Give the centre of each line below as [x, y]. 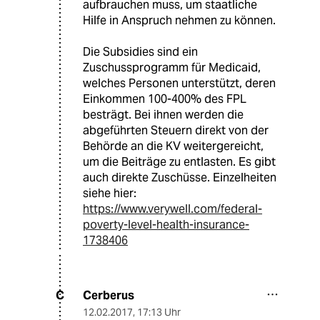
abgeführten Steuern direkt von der [176, 130]
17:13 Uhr [159, 312]
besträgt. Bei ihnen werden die [163, 114]
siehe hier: [110, 193]
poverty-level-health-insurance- [166, 224]
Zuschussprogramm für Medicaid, [172, 67]
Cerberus [109, 295]
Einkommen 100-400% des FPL [165, 99]
